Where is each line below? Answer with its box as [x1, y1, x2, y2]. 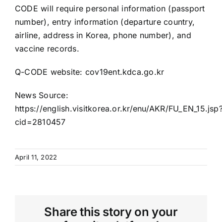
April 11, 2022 [15, 153, 57, 161]
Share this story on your [44, 204, 178, 219]
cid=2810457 [14, 116, 66, 127]
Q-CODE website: [14, 66, 85, 77]
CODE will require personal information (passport [14, 3, 205, 13]
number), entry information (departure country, [14, 16, 195, 27]
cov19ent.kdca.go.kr [85, 66, 165, 77]
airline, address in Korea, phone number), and [14, 30, 191, 40]
